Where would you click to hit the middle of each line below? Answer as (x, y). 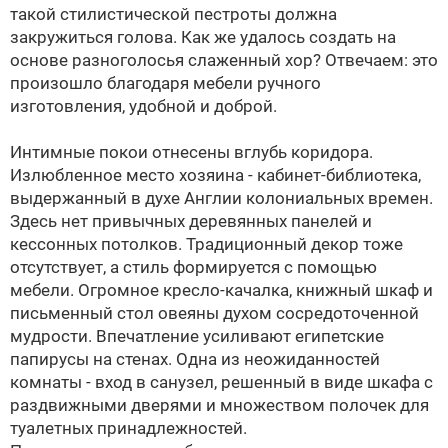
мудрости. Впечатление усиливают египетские (197, 336)
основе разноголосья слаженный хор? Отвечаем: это (224, 60)
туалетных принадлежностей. (128, 428)
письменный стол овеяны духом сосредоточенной (214, 313)
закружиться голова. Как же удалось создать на (203, 37)
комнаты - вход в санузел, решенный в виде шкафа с (221, 382)
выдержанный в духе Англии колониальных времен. (221, 198)
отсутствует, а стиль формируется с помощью (193, 267)
